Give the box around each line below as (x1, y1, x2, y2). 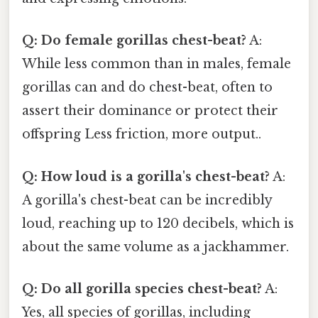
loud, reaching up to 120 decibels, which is (22, 215, 294, 231)
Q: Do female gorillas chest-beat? (22, 33, 246, 49)
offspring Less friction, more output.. (22, 126, 261, 143)
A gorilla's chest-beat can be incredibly (22, 192, 272, 208)
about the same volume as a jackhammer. (22, 238, 289, 255)
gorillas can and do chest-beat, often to (22, 79, 273, 96)
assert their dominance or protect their (22, 103, 278, 119)
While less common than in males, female (22, 56, 291, 72)
